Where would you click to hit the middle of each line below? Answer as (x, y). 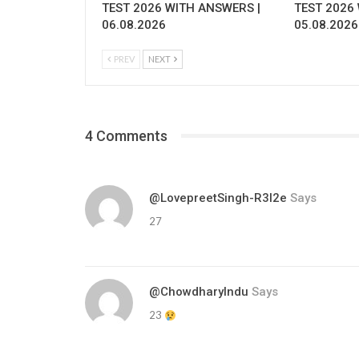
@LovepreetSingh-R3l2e (218, 198)
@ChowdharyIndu (199, 292)
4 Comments (126, 135)
